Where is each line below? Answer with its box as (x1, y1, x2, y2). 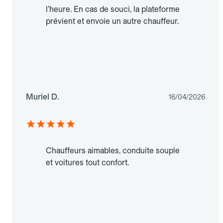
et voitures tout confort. (46, 158, 129, 168)
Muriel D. (26, 92, 59, 102)
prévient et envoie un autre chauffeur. (46, 16, 179, 26)
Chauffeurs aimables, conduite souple (46, 146, 180, 156)
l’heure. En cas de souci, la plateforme (46, 4, 180, 14)
